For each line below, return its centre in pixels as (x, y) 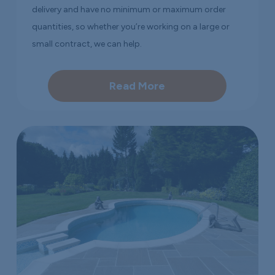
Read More (137, 86)
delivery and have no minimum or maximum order (129, 9)
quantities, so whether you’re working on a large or (131, 26)
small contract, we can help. (87, 44)
